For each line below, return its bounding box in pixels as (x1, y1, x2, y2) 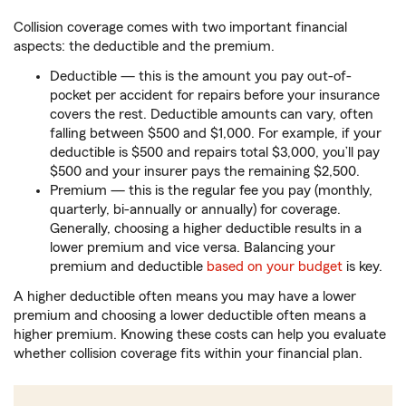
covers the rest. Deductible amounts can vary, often (50, 107, 373, 122)
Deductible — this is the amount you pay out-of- (50, 69, 352, 84)
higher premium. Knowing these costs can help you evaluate (14, 327, 386, 343)
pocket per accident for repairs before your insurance (50, 88, 380, 103)
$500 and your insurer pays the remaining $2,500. (50, 164, 360, 179)
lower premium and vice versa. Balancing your (50, 240, 335, 256)
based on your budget (207, 259, 343, 275)
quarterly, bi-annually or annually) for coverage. (50, 202, 341, 217)
